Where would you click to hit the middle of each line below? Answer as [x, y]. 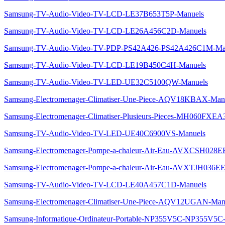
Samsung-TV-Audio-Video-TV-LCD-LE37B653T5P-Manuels [104, 14]
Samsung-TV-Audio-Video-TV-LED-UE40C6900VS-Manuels [105, 133]
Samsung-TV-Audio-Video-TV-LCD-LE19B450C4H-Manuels [105, 65]
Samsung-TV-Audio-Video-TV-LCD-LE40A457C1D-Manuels [105, 185]
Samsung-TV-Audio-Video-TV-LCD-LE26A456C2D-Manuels [105, 31]
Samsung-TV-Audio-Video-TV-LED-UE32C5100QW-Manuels [106, 82]
